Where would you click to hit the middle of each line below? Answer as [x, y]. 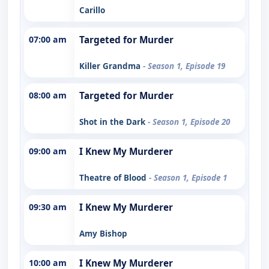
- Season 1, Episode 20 [189, 122]
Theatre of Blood [114, 177]
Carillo [92, 10]
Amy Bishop [103, 233]
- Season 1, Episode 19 [184, 66]
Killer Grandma [111, 66]
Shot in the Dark [113, 122]
